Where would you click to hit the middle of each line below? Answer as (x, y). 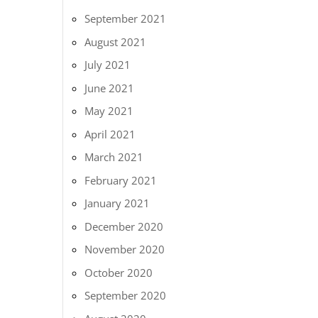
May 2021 (109, 111)
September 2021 (126, 18)
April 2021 (110, 134)
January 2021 (117, 203)
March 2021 (114, 157)
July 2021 (108, 65)
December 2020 (124, 226)
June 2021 (110, 88)
